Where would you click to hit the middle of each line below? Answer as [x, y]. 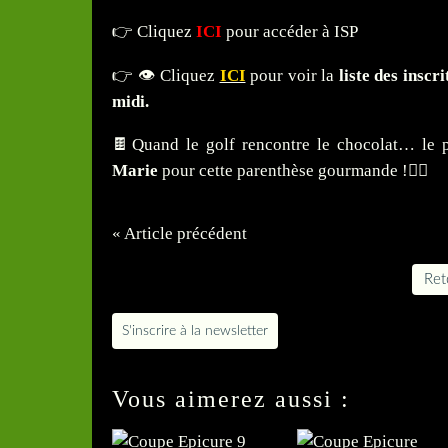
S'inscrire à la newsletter [195, 331]
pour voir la [294, 76]
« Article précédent [179, 234]
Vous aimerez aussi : [231, 399]
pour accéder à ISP [292, 32]
